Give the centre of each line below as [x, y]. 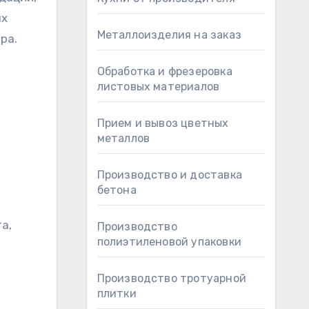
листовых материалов [158, 87]
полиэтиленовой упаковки [169, 242]
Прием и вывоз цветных [163, 123]
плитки [117, 293]
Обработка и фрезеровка [165, 71]
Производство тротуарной [172, 278]
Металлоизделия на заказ [169, 35]
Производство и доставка [170, 175]
